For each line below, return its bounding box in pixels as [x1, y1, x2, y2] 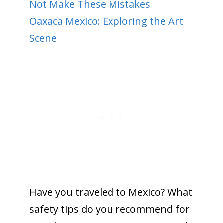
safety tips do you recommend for [29, 202, 190, 216]
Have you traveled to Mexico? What [29, 185, 192, 199]
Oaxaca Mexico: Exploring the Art [29, 14, 183, 28]
